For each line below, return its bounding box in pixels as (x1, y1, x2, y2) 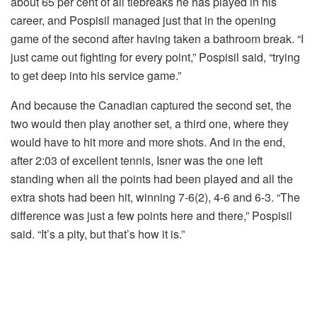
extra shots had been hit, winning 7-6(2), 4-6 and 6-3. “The (11, 189, 300, 206)
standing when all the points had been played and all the (11, 171, 293, 188)
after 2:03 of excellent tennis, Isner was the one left (11, 152, 263, 169)
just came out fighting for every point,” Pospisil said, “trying (11, 49, 300, 66)
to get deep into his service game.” (11, 67, 181, 84)
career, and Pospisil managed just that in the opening (11, 12, 276, 29)
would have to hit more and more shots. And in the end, (11, 134, 285, 151)
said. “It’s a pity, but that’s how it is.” (11, 226, 185, 243)
